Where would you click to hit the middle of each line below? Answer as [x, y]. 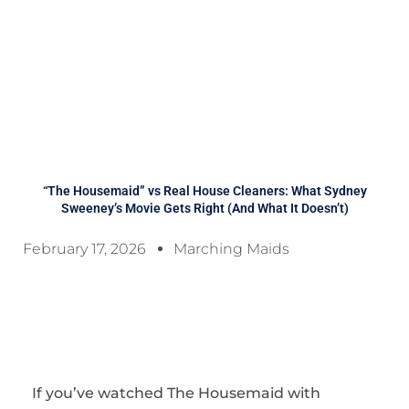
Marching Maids [231, 249]
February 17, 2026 [84, 249]
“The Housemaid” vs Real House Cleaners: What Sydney [204, 191]
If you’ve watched [100, 393]
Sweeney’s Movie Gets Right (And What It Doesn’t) [204, 208]
